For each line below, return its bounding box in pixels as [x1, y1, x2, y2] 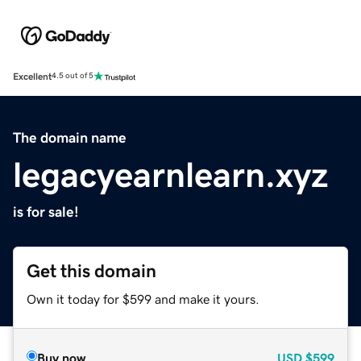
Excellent [13, 71, 52, 81]
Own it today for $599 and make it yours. [27, 292, 259, 305]
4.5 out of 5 [52, 72, 93, 81]
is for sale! [13, 204, 79, 219]
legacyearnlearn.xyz [13, 156, 329, 193]
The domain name [13, 130, 127, 145]
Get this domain [27, 261, 156, 280]
